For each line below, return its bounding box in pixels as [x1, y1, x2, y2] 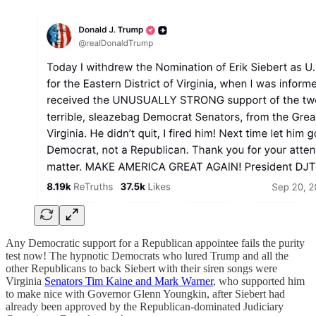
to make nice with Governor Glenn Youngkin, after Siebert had [6, 287, 285, 300]
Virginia [6, 274, 44, 287]
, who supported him [213, 274, 305, 287]
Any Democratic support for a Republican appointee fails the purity [6, 236, 305, 249]
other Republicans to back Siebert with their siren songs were [6, 262, 277, 274]
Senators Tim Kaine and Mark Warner [44, 274, 213, 287]
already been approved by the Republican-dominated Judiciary [6, 300, 284, 312]
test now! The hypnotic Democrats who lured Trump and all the [6, 249, 288, 262]
